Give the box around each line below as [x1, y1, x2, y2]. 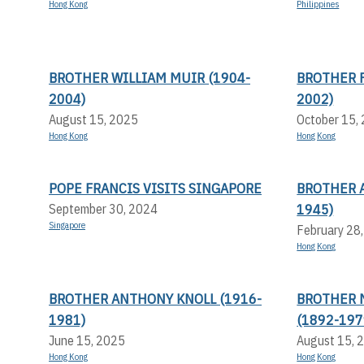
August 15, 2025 [49, 110, 138, 128]
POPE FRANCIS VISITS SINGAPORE [49, 178, 262, 197]
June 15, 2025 [49, 331, 125, 349]
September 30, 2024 [49, 200, 158, 217]
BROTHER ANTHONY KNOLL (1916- [49, 288, 262, 308]
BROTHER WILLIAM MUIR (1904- [49, 67, 250, 87]
